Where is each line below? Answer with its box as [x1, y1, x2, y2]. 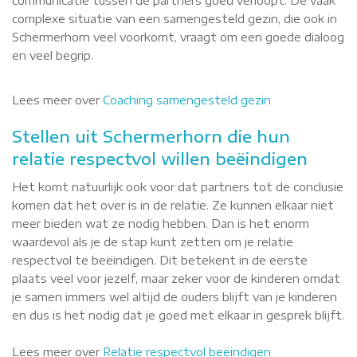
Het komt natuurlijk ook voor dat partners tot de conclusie [12, 180, 343, 194]
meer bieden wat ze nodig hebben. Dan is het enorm [12, 217, 309, 230]
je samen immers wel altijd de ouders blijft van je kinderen [12, 290, 337, 304]
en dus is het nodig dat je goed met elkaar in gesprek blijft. [12, 308, 344, 322]
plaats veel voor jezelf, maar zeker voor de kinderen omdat [12, 272, 340, 285]
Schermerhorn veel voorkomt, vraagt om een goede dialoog [12, 30, 344, 44]
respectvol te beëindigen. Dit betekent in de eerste [12, 253, 308, 267]
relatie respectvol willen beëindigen [12, 148, 308, 168]
